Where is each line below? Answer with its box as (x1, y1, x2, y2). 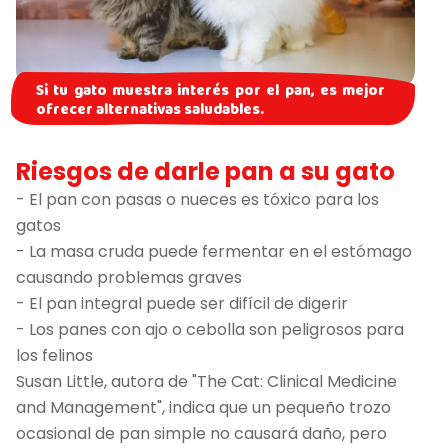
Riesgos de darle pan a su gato (16, 155, 395, 189)
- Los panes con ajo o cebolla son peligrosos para (16, 318, 404, 342)
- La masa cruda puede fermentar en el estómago (16, 240, 412, 264)
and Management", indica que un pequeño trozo (16, 396, 391, 420)
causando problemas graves (16, 266, 242, 290)
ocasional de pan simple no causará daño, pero (16, 422, 387, 446)
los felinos (16, 344, 93, 368)
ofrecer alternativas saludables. (36, 98, 264, 123)
